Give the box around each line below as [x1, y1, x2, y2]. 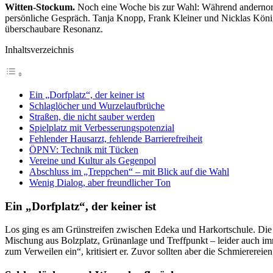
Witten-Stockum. [5, 1, 75, 12]
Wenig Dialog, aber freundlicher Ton [29, 177, 171, 188]
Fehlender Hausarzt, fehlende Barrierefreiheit [29, 133, 202, 144]
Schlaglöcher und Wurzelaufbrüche [29, 100, 165, 111]
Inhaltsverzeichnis [5, 44, 74, 55]
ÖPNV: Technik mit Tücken [29, 144, 138, 155]
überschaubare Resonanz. [5, 23, 103, 34]
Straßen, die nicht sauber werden [29, 111, 155, 122]
